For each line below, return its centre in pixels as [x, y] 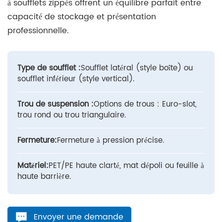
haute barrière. [44, 177]
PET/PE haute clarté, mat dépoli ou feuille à [126, 166]
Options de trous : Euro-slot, [145, 105]
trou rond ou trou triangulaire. [72, 115]
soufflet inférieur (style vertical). [76, 79]
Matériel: [33, 166]
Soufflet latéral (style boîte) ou [137, 68]
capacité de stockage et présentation [82, 17]
